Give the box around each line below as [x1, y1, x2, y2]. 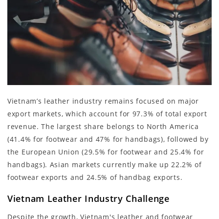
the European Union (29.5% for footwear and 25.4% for [7, 147, 204, 157]
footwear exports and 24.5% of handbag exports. [7, 173, 183, 182]
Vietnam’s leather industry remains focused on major [7, 96, 199, 106]
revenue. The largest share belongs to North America [7, 122, 199, 131]
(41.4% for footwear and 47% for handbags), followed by [7, 134, 209, 144]
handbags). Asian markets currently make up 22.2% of [7, 160, 202, 170]
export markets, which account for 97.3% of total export [7, 109, 207, 119]
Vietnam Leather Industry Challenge [7, 193, 170, 205]
